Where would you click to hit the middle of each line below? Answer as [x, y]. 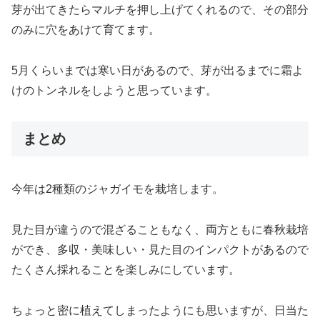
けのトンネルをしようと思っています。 [114, 91]
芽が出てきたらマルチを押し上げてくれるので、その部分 [160, 10]
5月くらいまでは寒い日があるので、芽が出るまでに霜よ [157, 71]
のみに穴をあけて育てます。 [86, 30]
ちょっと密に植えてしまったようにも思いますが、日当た [160, 310]
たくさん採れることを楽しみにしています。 [126, 270]
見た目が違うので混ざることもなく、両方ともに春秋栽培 [160, 230]
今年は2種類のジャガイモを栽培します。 [117, 189]
